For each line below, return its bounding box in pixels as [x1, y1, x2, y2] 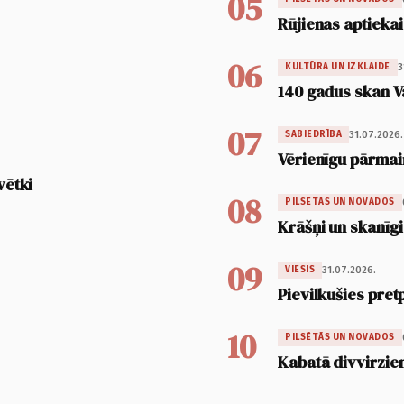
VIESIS [285, 264, 315, 276]
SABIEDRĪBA [285, 129, 342, 141]
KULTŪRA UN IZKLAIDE [285, 61, 390, 73]
